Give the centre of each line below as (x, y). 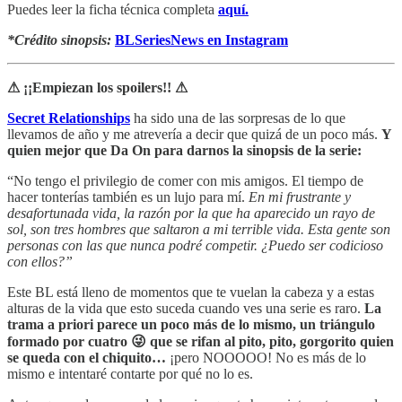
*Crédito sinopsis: (59, 40)
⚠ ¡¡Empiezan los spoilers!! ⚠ (97, 88)
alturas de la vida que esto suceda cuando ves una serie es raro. (186, 309)
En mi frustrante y (300, 197)
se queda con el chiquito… (87, 358)
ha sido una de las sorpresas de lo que (238, 118)
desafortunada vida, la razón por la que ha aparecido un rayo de (191, 214)
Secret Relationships (69, 118)
